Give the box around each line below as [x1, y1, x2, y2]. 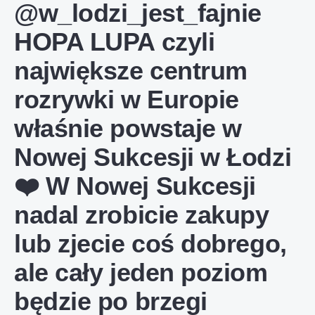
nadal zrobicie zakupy [14, 200, 269, 229]
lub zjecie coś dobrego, [14, 229, 287, 258]
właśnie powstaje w [14, 114, 242, 143]
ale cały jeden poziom [14, 258, 268, 287]
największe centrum [14, 56, 247, 85]
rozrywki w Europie [14, 85, 239, 114]
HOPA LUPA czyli [14, 27, 215, 56]
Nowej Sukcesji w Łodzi [14, 143, 292, 172]
